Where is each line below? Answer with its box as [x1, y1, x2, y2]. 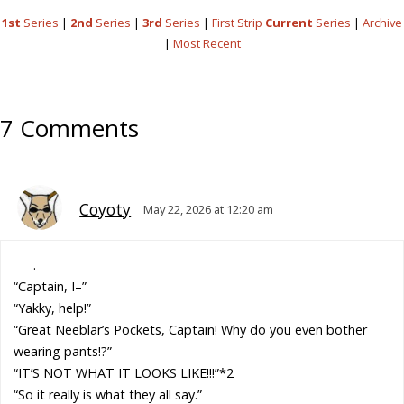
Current [265, 14, 313, 31]
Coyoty [79, 199, 132, 221]
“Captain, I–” [14, 277, 87, 295]
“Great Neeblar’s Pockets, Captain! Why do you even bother [14, 320, 368, 338]
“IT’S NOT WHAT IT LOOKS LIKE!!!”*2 [14, 363, 234, 381]
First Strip [212, 14, 265, 31]
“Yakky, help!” [14, 298, 92, 317]
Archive [363, 14, 402, 31]
